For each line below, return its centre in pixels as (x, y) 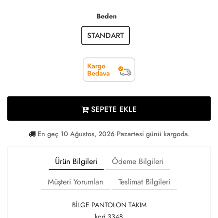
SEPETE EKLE (113, 109)
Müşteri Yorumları (76, 182)
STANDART (105, 35)
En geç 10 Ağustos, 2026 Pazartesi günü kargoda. (112, 134)
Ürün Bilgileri (76, 161)
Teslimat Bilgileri (144, 182)
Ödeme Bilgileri (137, 161)
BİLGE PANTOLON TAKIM (109, 205)
